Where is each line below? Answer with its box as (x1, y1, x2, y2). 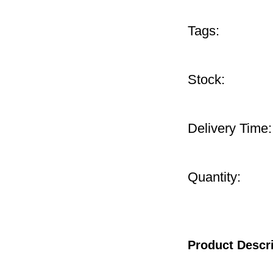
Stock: (188, 72, 225, 87)
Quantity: (188, 169, 241, 185)
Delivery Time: (188, 121, 272, 136)
